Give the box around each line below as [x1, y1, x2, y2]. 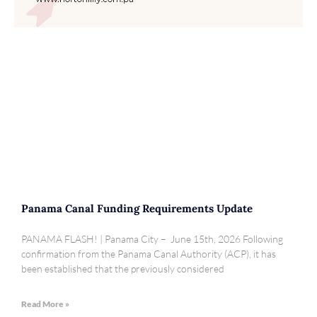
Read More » [21, 299, 69, 310]
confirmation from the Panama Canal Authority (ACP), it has [21, 248, 276, 260]
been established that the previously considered [21, 263, 224, 275]
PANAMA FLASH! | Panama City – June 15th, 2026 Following [21, 233, 283, 246]
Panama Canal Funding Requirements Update [21, 202, 253, 216]
